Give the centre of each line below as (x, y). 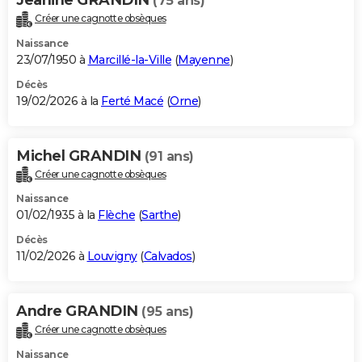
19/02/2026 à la (59, 101)
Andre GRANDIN (79, 311)
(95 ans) (167, 312)
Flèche (116, 215)
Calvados (168, 257)
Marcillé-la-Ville (129, 59)
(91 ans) (169, 156)
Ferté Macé (132, 101)
